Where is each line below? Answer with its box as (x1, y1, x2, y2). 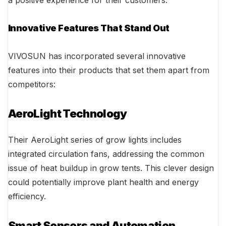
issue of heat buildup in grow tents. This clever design (8, 163, 214, 174)
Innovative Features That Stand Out (8, 23, 169, 34)
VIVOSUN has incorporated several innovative (8, 51, 186, 62)
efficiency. (8, 191, 46, 202)
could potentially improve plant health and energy (8, 177, 199, 188)
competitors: (8, 79, 55, 90)
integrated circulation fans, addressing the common (8, 149, 204, 159)
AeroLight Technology (8, 107, 127, 121)
